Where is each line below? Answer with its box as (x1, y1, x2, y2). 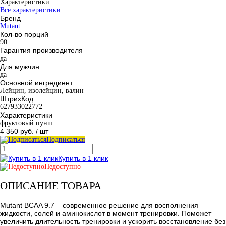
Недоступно (44, 162, 81, 171)
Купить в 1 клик (58, 154, 108, 162)
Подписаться (46, 135, 85, 143)
